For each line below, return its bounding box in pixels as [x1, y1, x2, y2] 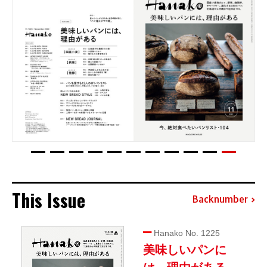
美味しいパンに [143, 243, 226, 256]
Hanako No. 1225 [151, 228, 220, 238]
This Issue [12, 186, 85, 213]
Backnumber [192, 193, 248, 206]
